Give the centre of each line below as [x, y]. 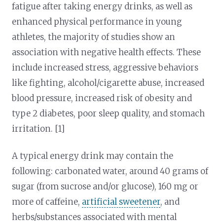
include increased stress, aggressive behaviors [105, 67]
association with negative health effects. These [107, 52]
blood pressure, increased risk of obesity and [102, 98]
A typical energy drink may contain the [93, 156]
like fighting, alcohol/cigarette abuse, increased [108, 83]
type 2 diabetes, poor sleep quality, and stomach [109, 113]
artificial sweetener [121, 202]
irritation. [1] [38, 129]
